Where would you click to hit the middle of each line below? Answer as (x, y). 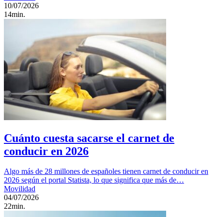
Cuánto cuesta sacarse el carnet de (89, 138)
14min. (15, 14)
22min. (15, 206)
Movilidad (20, 189)
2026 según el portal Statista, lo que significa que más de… (94, 180)
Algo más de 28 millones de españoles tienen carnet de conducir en (106, 171)
